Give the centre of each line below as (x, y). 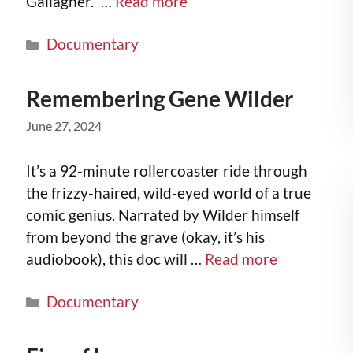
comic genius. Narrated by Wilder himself (163, 214)
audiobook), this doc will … (115, 258)
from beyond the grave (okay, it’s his (145, 236)
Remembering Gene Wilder (160, 99)
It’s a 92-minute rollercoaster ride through (167, 170)
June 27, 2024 (64, 126)
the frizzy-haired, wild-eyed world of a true (169, 192)
